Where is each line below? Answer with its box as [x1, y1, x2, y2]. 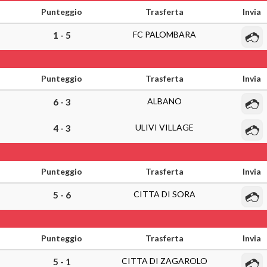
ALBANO [147, 96, 182, 106]
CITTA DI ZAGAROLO [122, 256, 207, 266]
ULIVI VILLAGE [135, 122, 194, 132]
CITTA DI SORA [133, 189, 195, 199]
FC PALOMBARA [133, 29, 196, 39]
